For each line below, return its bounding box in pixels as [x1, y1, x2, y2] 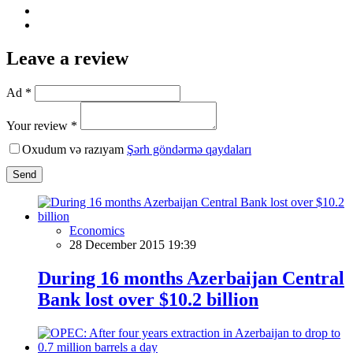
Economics [69, 223, 124, 237]
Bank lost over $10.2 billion [38, 288, 258, 310]
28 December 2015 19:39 [69, 237, 196, 251]
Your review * [6, 118, 77, 132]
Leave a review [6, 47, 128, 69]
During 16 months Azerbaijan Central [38, 267, 344, 288]
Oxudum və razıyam [22, 142, 127, 156]
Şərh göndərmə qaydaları [127, 142, 251, 156]
